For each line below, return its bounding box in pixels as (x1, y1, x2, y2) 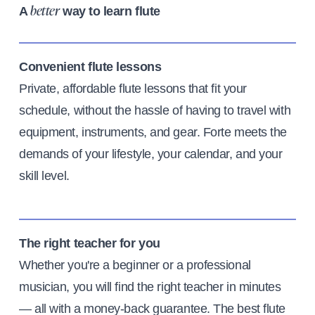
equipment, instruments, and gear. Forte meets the (19, 125, 287, 140)
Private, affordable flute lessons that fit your (19, 82, 247, 96)
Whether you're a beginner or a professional (19, 258, 251, 273)
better (30, 6, 60, 19)
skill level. (19, 169, 70, 184)
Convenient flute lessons (19, 60, 162, 75)
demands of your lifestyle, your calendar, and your (19, 147, 283, 162)
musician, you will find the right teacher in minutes (19, 280, 281, 295)
